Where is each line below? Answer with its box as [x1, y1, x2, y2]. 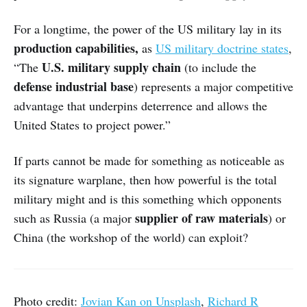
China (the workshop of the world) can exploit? [14, 229, 248, 246]
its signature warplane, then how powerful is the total [14, 171, 277, 188]
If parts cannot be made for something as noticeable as [14, 152, 284, 169]
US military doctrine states [156, 40, 288, 57]
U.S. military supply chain [42, 58, 181, 77]
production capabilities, [14, 39, 138, 58]
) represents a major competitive [134, 78, 293, 95]
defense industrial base [14, 77, 134, 96]
